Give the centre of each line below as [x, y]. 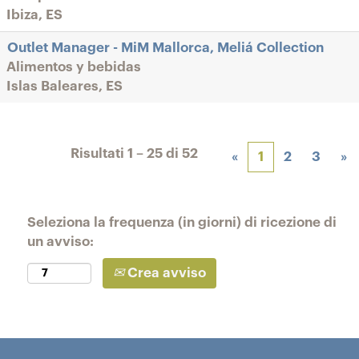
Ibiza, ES [34, 15]
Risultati [99, 153]
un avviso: [61, 242]
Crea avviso [165, 273]
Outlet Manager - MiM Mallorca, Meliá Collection [165, 48]
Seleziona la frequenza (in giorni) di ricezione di [182, 222]
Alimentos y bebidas [74, 67]
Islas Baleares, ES [65, 86]
